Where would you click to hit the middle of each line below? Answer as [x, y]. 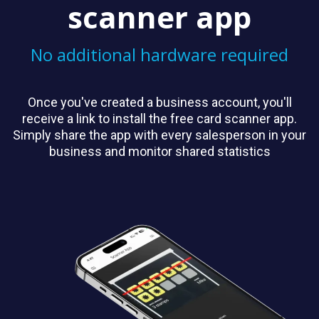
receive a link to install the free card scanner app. [159, 119]
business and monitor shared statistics [159, 152]
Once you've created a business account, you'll [159, 103]
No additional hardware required [159, 55]
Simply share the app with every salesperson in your [159, 135]
